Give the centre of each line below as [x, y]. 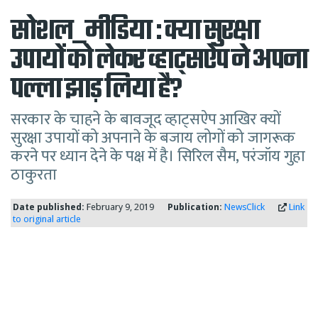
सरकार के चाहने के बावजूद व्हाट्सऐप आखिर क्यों [146, 120]
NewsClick [245, 207]
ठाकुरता [34, 175]
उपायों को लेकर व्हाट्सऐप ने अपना [159, 61]
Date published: [49, 207]
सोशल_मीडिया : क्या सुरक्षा [135, 32]
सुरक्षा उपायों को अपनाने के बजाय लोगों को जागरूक [153, 138]
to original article [47, 219]
